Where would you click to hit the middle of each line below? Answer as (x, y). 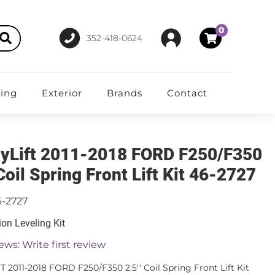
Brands (124, 93)
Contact (187, 93)
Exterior (62, 93)
